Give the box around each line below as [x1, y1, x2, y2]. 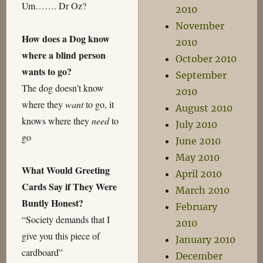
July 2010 [176, 119, 218, 130]
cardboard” [21, 246, 63, 259]
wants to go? [21, 65, 72, 79]
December [176, 250, 223, 262]
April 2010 [176, 168, 222, 180]
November [176, 20, 225, 32]
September [176, 69, 227, 81]
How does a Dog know [21, 32, 110, 46]
